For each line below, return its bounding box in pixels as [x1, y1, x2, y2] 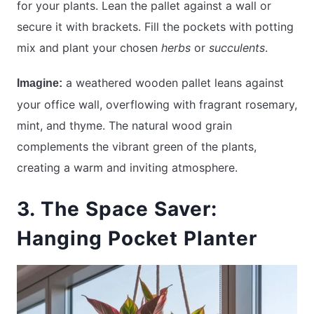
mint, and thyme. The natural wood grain [17, 118, 232, 132]
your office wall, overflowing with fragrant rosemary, [17, 97, 297, 111]
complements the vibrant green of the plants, [17, 139, 257, 153]
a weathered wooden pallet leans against [62, 75, 284, 90]
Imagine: [17, 76, 62, 89]
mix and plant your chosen [17, 40, 161, 55]
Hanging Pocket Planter [17, 226, 257, 250]
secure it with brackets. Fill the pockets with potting [17, 19, 294, 34]
